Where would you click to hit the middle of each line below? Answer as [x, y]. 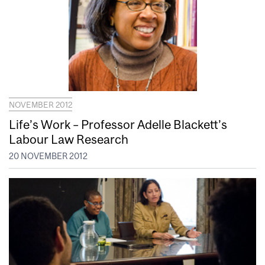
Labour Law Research [69, 139]
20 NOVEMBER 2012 [48, 156]
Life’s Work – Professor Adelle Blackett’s [118, 124]
